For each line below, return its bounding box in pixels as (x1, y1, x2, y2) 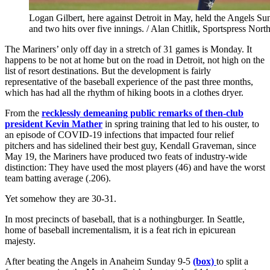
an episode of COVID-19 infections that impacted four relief (5, 129, 234, 140)
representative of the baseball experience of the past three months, (5, 76, 253, 87)
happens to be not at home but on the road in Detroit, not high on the (5, 54, 265, 65)
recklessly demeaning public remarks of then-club (42, 107, 243, 118)
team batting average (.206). (5, 172, 111, 183)
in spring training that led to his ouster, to (102, 118, 259, 129)
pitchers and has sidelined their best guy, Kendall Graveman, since (5, 140, 256, 151)
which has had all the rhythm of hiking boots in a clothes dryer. (5, 87, 243, 98)
